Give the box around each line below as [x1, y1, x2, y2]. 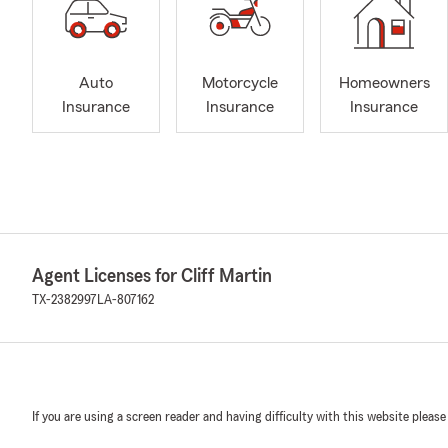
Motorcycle [202, 75, 278, 92]
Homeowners [338, 75, 430, 92]
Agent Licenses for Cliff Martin [32, 265, 272, 286]
